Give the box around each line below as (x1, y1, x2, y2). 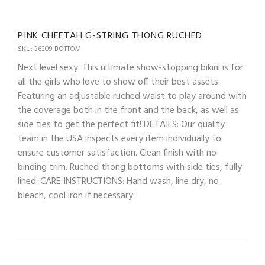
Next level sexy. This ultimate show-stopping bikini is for (18, 60, 243, 76)
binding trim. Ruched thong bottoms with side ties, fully (18, 160, 242, 176)
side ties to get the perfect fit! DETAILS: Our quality (18, 117, 225, 133)
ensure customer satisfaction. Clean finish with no (18, 146, 216, 161)
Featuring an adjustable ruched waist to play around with (18, 89, 247, 105)
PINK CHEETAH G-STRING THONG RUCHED (18, 28, 203, 44)
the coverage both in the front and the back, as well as (18, 103, 239, 119)
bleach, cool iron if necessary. (18, 188, 135, 204)
